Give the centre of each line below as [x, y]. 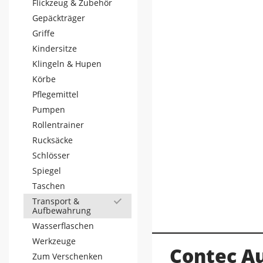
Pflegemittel [55, 94]
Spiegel [47, 171]
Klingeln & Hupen [67, 64]
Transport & [56, 201]
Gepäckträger [59, 18]
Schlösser [51, 155]
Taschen [49, 186]
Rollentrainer [58, 125]
